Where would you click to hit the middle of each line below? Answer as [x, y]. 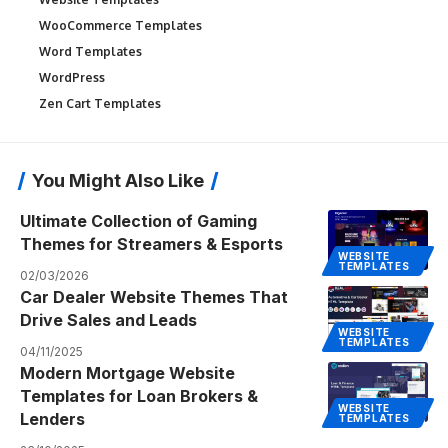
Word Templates [90, 51]
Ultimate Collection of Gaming [138, 220]
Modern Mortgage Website [127, 372]
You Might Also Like [118, 180]
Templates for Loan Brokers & [139, 395]
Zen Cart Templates [100, 103]
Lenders [52, 418]
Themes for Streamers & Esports [151, 243]
